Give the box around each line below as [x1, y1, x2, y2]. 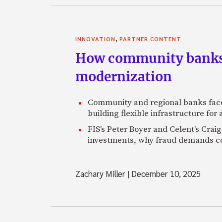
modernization [75, 68, 172, 85]
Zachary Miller [75, 167, 127, 179]
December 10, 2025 [129, 167, 201, 179]
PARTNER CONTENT [119, 34, 181, 43]
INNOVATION [75, 34, 115, 43]
